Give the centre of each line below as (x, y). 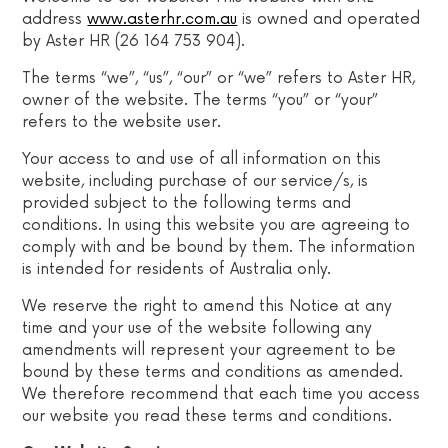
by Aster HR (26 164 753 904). (134, 41)
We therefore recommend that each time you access (221, 394)
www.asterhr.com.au (162, 19)
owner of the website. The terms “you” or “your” (200, 100)
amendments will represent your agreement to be (209, 350)
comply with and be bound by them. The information (219, 247)
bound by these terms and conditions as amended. (215, 372)
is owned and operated (329, 19)
